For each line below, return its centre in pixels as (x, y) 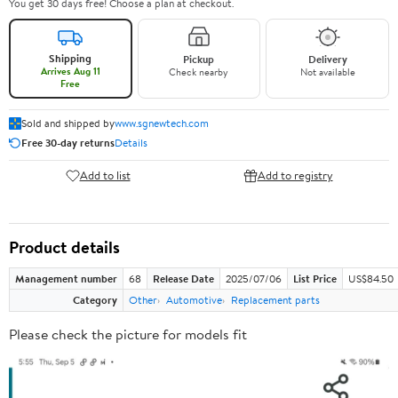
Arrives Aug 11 (70, 71)
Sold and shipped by (68, 123)
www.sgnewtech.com (162, 123)
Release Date (183, 278)
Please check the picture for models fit (128, 334)
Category (95, 299)
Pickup (199, 59)
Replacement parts (275, 299)
